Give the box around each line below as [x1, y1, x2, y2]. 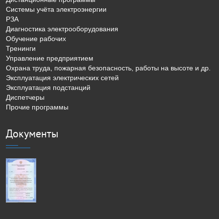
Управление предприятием [6, 54, 93, 62]
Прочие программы [6, 103, 68, 111]
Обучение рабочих [6, 34, 66, 43]
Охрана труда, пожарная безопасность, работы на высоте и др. [6, 64, 211, 72]
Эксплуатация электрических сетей [6, 73, 119, 82]
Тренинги [6, 44, 36, 52]
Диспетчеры [6, 93, 44, 101]
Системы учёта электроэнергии [6, 5, 107, 13]
